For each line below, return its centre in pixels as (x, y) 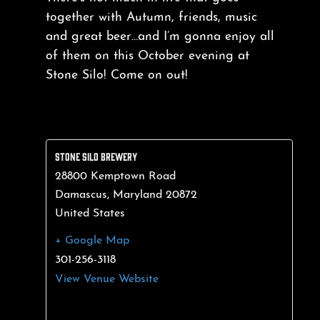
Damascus (81, 195)
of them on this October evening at (147, 56)
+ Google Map (92, 240)
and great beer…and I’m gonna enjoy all (160, 37)
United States (90, 213)
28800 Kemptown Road (115, 176)
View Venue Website (106, 279)
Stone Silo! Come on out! (116, 76)
